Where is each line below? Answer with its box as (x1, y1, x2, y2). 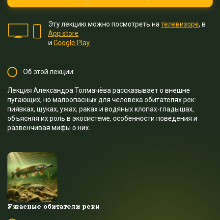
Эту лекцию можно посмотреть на (48, 20, 161, 28)
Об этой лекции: (23, 68, 75, 76)
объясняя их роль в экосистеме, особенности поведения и (7, 114, 197, 122)
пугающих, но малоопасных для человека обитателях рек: (7, 96, 196, 104)
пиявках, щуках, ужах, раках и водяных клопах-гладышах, (7, 105, 194, 113)
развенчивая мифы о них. (7, 124, 90, 132)
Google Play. (54, 39, 91, 47)
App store (48, 29, 79, 37)
